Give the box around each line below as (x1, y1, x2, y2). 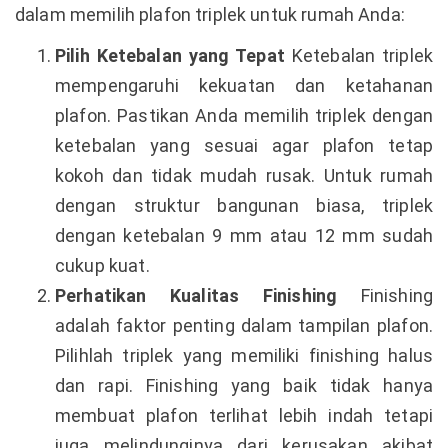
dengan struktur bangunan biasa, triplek (55, 194, 433, 216)
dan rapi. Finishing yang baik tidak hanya (55, 374, 433, 396)
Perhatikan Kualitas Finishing (55, 284, 338, 306)
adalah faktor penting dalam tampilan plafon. (55, 314, 433, 336)
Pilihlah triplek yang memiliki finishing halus (55, 344, 433, 366)
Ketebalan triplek (284, 44, 433, 66)
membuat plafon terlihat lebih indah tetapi (55, 404, 433, 426)
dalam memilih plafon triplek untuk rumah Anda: (15, 3, 405, 25)
